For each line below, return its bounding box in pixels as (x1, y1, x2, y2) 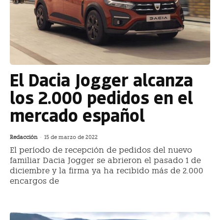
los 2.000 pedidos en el (10, 85, 193, 109)
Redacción (10, 134, 37, 141)
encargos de (10, 176, 59, 186)
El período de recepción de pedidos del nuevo (10, 145, 192, 155)
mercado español (10, 103, 145, 127)
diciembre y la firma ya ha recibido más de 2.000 (10, 166, 203, 176)
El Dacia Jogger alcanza (10, 68, 193, 91)
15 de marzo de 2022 (44, 134, 98, 141)
